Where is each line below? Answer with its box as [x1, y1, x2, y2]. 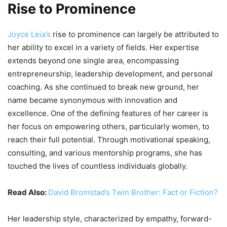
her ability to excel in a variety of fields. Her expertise [8, 43, 199, 53]
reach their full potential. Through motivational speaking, [8, 135, 210, 145]
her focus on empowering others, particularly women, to [8, 122, 209, 132]
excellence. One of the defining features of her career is [8, 108, 208, 119]
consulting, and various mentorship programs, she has [8, 148, 202, 158]
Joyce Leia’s [8, 29, 51, 40]
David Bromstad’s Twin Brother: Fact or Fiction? [48, 187, 218, 198]
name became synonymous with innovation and [8, 95, 177, 105]
